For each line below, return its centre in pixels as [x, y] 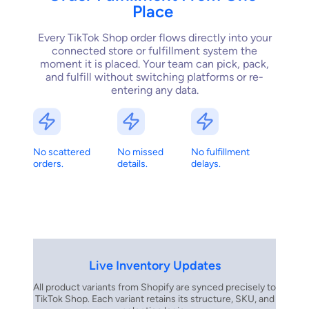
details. [133, 163]
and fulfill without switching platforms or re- [154, 77]
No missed [141, 152]
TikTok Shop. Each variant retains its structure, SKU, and [154, 299]
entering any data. [154, 90]
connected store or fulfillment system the [154, 50]
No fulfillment [221, 152]
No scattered [62, 152]
